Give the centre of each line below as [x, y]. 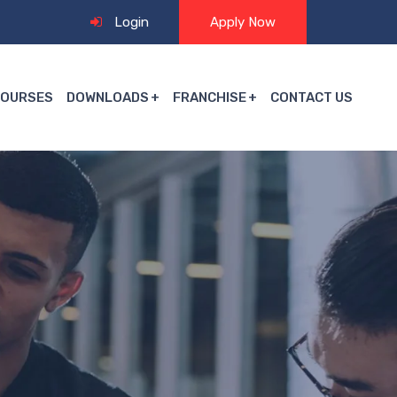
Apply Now [243, 22]
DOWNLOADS [108, 97]
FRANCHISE [210, 97]
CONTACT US [311, 97]
